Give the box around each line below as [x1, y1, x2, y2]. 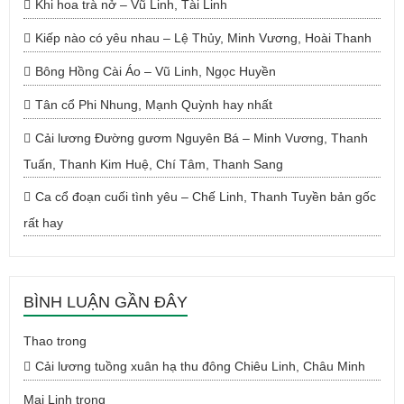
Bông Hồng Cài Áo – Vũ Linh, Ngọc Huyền [35, 64, 276, 78]
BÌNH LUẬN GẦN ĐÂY [23, 293, 188, 311]
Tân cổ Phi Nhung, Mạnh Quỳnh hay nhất [35, 97, 272, 112]
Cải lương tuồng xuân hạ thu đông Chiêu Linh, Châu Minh [35, 359, 365, 373]
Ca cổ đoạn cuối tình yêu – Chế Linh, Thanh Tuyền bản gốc [35, 189, 376, 204]
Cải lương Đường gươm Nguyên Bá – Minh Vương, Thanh [35, 131, 368, 145]
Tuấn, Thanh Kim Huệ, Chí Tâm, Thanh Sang [23, 157, 283, 171]
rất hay [23, 216, 63, 230]
